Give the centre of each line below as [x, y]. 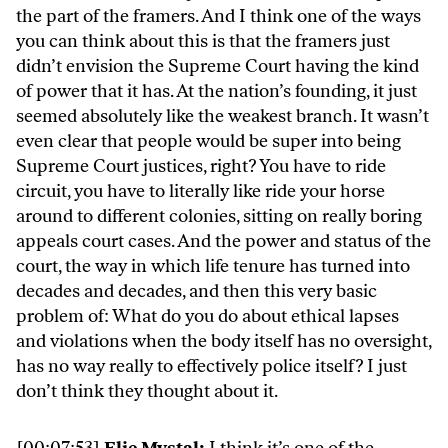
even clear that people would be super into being [208, 141]
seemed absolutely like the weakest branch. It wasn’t [222, 116]
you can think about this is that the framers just [203, 41]
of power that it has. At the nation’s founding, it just [216, 91]
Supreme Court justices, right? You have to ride [201, 166]
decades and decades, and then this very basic [196, 291]
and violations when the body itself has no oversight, [223, 341]
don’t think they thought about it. [147, 391]
